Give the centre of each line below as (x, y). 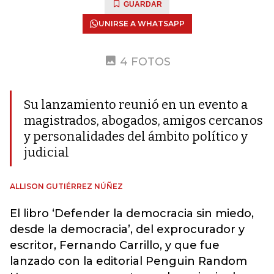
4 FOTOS (145, 62)
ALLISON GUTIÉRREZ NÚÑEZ (66, 186)
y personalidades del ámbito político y (136, 136)
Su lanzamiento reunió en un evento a (136, 105)
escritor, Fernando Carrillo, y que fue (115, 245)
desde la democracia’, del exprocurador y (127, 229)
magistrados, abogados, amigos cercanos (143, 120)
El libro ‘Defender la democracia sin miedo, (132, 213)
